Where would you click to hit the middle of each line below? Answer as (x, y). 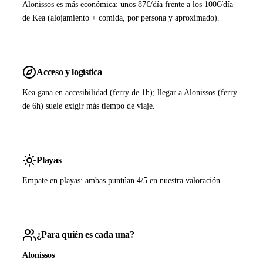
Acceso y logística (69, 72)
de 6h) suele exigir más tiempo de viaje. (89, 106)
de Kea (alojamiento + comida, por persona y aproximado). (121, 18)
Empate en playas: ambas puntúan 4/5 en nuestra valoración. (123, 181)
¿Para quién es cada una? (85, 234)
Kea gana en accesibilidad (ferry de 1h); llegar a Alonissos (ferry (130, 92)
